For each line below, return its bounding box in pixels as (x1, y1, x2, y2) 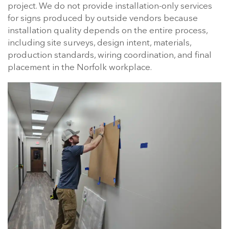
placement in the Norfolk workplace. (8, 63, 152, 73)
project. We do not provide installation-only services (8, 2, 212, 11)
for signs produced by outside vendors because (8, 14, 198, 24)
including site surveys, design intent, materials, (8, 39, 191, 48)
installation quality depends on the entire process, (8, 27, 208, 36)
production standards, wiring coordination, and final (8, 51, 212, 60)
